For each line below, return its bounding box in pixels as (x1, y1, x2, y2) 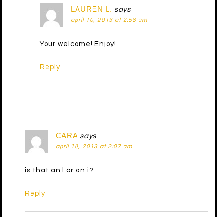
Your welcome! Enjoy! (40, 40, 116, 48)
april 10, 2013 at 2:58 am (71, 17, 147, 24)
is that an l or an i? (25, 167, 93, 174)
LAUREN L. (71, 5, 112, 14)
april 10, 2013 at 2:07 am (56, 143, 132, 150)
